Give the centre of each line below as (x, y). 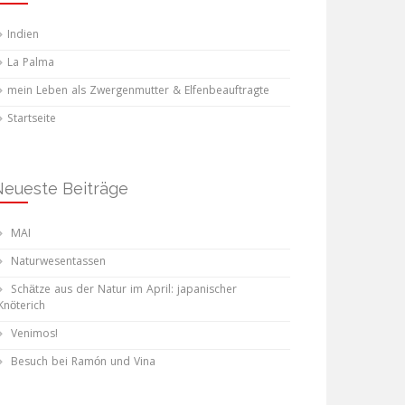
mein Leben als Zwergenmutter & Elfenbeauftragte (138, 92)
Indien (23, 36)
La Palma (31, 64)
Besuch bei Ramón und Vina (83, 363)
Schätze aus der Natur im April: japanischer (124, 291)
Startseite (32, 120)
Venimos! (34, 335)
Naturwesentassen (58, 263)
